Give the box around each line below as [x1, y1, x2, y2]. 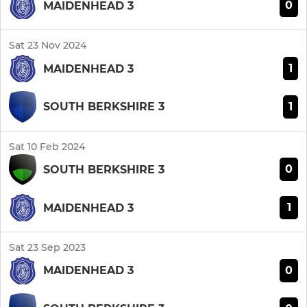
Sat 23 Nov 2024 [9, 39, 86, 52]
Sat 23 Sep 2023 [9, 241, 86, 254]
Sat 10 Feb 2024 [9, 140, 85, 153]
